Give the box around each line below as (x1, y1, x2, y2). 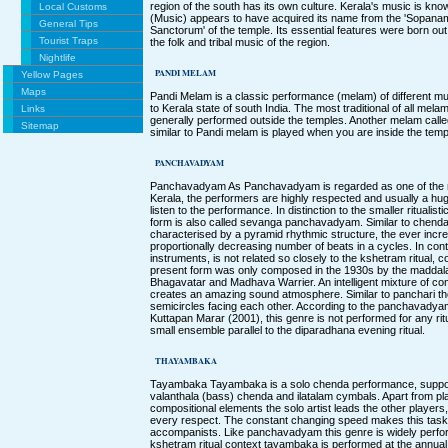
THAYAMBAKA (155, 353, 217, 367)
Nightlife (38, 51, 76, 63)
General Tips (38, 17, 98, 29)
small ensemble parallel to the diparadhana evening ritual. (150, 323, 425, 336)
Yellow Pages (20, 68, 83, 80)
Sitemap (20, 119, 59, 131)
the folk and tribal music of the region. (150, 35, 330, 48)
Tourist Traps (38, 34, 98, 46)
